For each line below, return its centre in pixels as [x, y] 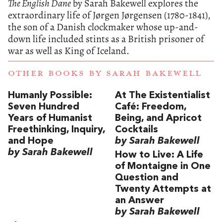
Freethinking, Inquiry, [56, 130]
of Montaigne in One [163, 167]
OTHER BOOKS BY [57, 73]
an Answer [139, 201]
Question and [147, 178]
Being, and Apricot [158, 118]
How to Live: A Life [159, 155]
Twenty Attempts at [163, 190]
